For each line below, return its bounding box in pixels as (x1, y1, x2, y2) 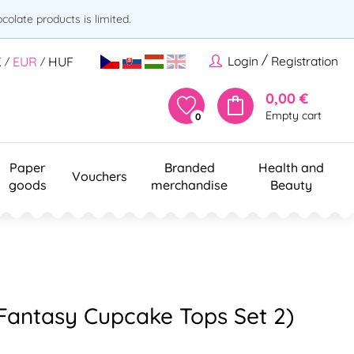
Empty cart (265, 107, 322, 122)
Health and (258, 159, 324, 175)
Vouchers (72, 168, 127, 184)
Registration (271, 53, 338, 70)
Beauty (269, 176, 312, 193)
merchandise (151, 176, 228, 193)
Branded (164, 159, 215, 175)
